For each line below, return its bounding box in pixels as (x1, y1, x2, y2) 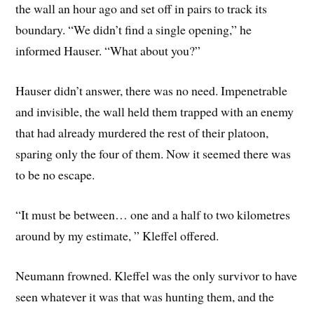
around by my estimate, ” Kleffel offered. (15, 226, 219, 244)
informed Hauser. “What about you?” (15, 42, 201, 60)
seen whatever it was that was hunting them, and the (15, 287, 275, 305)
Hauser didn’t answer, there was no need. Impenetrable (15, 82, 288, 100)
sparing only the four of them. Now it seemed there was (15, 145, 292, 163)
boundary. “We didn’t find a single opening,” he (15, 21, 252, 39)
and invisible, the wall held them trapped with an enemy (15, 103, 294, 121)
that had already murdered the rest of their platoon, (15, 124, 269, 142)
